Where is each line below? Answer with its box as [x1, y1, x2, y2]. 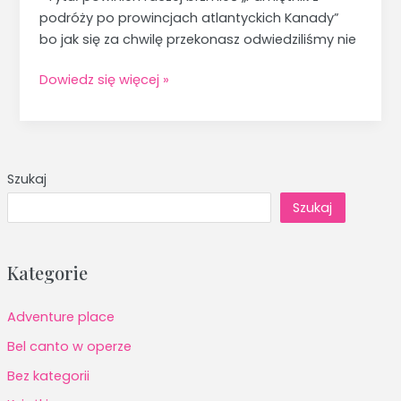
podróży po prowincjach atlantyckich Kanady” [39, 8, 344, 27]
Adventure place [6, 308, 115, 327]
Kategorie [6, 260, 88, 286]
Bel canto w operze [6, 337, 132, 355]
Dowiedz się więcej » [39, 71, 170, 90]
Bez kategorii [6, 366, 90, 385]
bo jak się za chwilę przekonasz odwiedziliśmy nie [39, 30, 357, 48]
